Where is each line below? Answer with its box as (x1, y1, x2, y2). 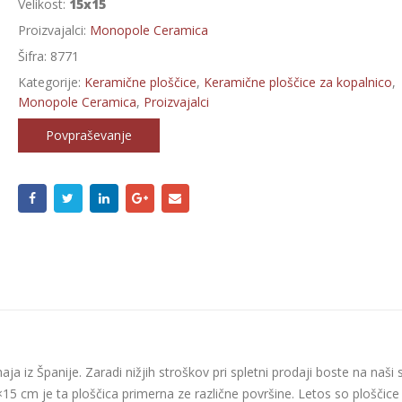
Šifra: (17, 48, 50, 65)
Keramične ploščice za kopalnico (203, 74, 392, 91)
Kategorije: (17, 74, 84, 91)
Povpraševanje (45, 127, 132, 144)
